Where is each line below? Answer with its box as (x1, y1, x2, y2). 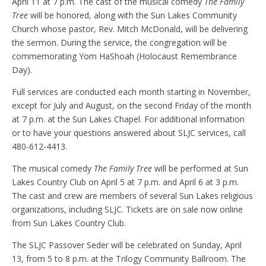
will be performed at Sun (152, 163, 248, 175)
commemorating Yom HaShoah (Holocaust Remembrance (12, 50, 237, 62)
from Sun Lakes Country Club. (12, 217, 126, 229)
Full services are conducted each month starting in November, (12, 86, 251, 98)
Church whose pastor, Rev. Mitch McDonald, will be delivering (12, 23, 248, 35)
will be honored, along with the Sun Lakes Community (28, 9, 237, 21)
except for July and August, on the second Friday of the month (12, 100, 251, 112)
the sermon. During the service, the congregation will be (12, 37, 227, 49)
